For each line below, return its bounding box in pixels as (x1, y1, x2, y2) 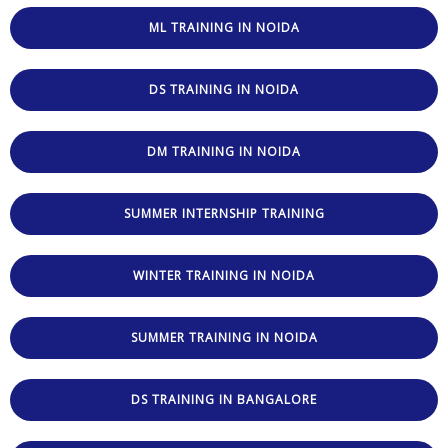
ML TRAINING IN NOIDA (148, 18, 300, 36)
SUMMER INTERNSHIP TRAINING (123, 204, 325, 222)
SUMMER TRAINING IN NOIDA (130, 328, 318, 346)
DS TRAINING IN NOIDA (149, 80, 299, 98)
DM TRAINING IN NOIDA (147, 142, 301, 160)
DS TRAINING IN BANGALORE (131, 390, 317, 408)
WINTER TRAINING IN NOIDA (133, 266, 315, 284)
